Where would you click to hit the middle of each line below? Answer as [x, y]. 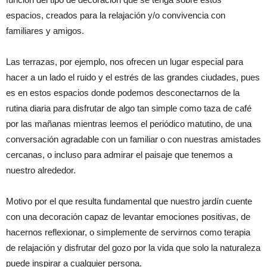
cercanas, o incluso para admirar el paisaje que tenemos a [119, 154]
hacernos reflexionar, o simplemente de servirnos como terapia [128, 232]
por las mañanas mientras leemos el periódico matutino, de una [129, 123]
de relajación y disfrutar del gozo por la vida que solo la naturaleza [133, 247]
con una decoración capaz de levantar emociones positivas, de [128, 216]
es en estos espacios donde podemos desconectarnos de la [123, 92]
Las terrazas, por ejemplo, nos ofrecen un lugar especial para [125, 61]
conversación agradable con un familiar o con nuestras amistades [133, 139]
